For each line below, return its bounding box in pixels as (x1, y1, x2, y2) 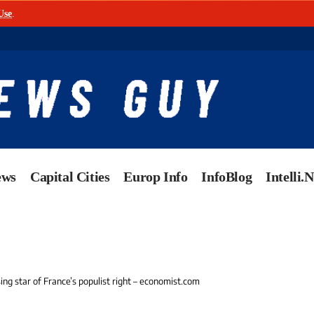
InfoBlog (201, 169, 252, 185)
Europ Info (123, 169, 188, 185)
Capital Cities (30, 169, 110, 185)
